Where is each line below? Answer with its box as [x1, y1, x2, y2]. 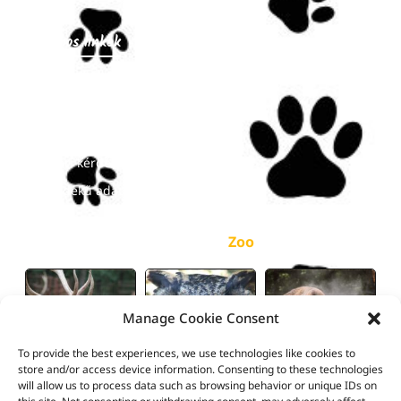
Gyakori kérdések [29, 153, 132, 171]
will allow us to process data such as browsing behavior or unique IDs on [18, 378, 377, 393]
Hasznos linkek [29, 30, 122, 54]
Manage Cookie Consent [122, 309, 279, 327]
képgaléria [147, 231, 228, 252]
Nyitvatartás [29, 70, 102, 88]
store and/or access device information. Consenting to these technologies [18, 362, 383, 377]
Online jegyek [29, 125, 112, 143]
